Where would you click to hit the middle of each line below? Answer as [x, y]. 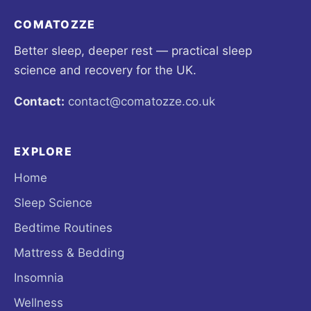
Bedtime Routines [63, 228]
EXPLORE [43, 152]
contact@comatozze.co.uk [142, 102]
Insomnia [39, 278]
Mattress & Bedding [69, 253]
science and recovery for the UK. [105, 70]
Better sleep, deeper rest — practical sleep [133, 51]
